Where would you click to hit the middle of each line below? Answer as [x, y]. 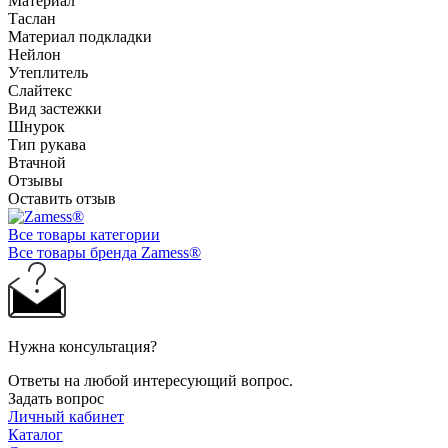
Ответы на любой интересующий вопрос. [150, 380]
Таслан [32, 18]
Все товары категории [84, 234]
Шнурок [36, 126]
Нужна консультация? [82, 346]
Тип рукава [47, 144]
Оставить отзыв [62, 198]
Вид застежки [55, 108]
